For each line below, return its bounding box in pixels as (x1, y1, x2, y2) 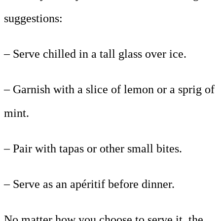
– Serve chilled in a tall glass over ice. (4, 47, 186, 61)
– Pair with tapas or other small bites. (4, 142, 182, 155)
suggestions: (4, 12, 63, 25)
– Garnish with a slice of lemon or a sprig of (4, 83, 215, 96)
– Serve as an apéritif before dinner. (4, 178, 175, 191)
